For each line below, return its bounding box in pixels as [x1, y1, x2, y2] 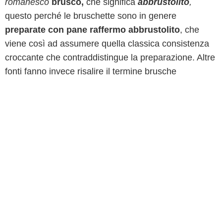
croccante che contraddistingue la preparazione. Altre [5, 53, 215, 62]
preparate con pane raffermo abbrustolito [5, 25, 180, 35]
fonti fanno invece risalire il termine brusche [5, 66, 176, 76]
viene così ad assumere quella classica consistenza [5, 39, 209, 49]
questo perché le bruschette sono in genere [5, 11, 176, 21]
